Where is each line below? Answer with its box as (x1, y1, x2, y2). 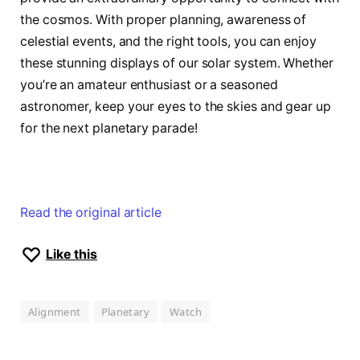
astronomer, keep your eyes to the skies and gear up (20, 98, 331, 114)
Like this (45, 246, 98, 262)
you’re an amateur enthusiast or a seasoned (20, 76, 278, 92)
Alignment (28, 304, 81, 319)
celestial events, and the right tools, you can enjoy (20, 33, 317, 49)
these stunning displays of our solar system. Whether (20, 55, 333, 71)
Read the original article (20, 205, 162, 221)
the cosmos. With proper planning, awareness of (20, 11, 307, 27)
